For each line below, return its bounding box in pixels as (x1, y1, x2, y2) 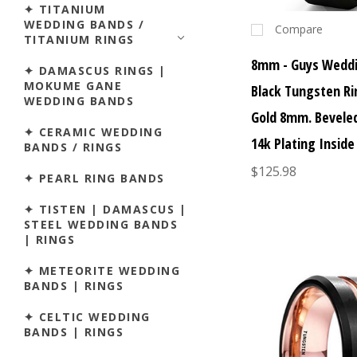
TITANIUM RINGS (24, 31, 135, 47)
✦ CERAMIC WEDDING (24, 124, 163, 139)
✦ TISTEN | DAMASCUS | (24, 201, 187, 217)
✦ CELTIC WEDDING (24, 308, 151, 324)
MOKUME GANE (24, 77, 123, 93)
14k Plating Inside (251, 134, 355, 154)
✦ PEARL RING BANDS (24, 170, 165, 186)
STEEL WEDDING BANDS (24, 216, 178, 232)
